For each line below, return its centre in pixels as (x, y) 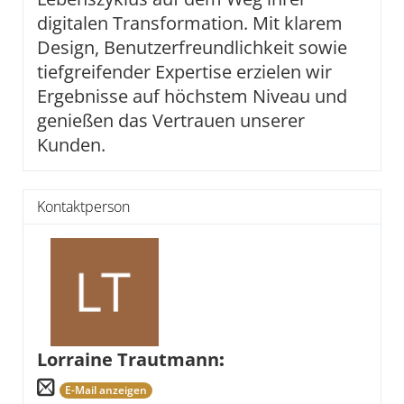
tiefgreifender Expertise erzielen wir (184, 72)
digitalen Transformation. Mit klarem (190, 23)
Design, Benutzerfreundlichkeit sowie (192, 47)
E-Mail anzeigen (106, 390)
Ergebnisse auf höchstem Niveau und (192, 96)
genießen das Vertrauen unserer (171, 120)
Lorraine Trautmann (128, 359)
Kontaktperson (83, 207)
